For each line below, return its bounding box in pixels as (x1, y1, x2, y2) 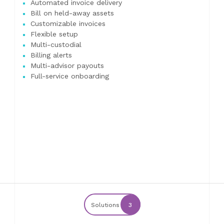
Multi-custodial (30, 40, 81, 48)
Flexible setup (30, 30, 78, 38)
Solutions (90, 201, 119, 208)
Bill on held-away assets (30, 9, 114, 17)
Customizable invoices (30, 19, 105, 27)
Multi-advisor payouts (30, 61, 104, 69)
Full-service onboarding (30, 72, 109, 80)
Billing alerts (30, 51, 72, 59)
